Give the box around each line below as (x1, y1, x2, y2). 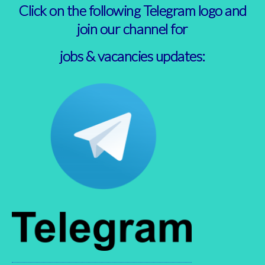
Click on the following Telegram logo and (18, 2, 247, 19)
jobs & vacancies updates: (60, 47, 205, 64)
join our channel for (77, 20, 188, 37)
